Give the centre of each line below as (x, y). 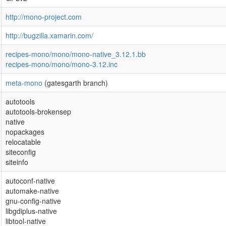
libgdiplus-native (31, 211)
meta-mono (24, 83)
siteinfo (17, 162)
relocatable (23, 142)
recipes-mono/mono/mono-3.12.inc (62, 64)
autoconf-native (30, 181)
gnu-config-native (33, 201)
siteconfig (21, 152)
